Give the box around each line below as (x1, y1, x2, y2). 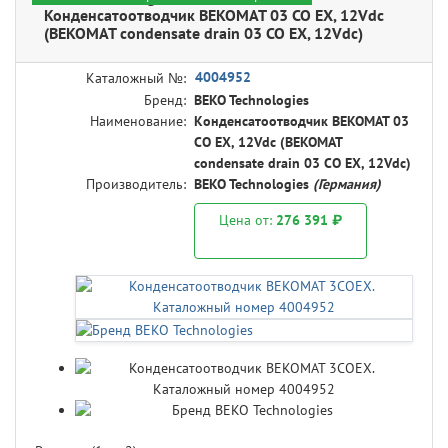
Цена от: (219, 211, 276, 230)
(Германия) (313, 175, 381, 194)
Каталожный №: (86, 69, 186, 88)
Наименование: (90, 112, 186, 131)
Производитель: (86, 175, 186, 194)
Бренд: (144, 91, 186, 110)
